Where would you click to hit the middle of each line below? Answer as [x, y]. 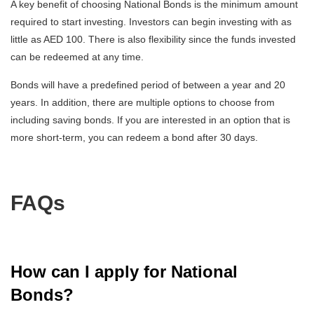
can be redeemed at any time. [77, 56]
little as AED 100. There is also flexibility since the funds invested [153, 39]
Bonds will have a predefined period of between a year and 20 [148, 84]
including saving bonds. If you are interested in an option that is [150, 120]
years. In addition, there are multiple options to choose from [143, 102]
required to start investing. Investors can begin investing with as [151, 21]
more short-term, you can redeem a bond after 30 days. [136, 137]
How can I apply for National [124, 271]
